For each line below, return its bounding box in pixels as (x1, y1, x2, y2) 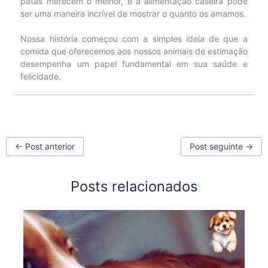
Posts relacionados (71, 177, 197, 195)
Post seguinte (190, 141, 246, 152)
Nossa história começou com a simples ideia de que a (20, 33, 248, 44)
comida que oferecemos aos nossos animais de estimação (20, 45, 248, 56)
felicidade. (20, 71, 62, 81)
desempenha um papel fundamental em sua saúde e (20, 58, 248, 69)
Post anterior (22, 141, 75, 152)
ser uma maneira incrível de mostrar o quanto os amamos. (20, 8, 246, 19)
